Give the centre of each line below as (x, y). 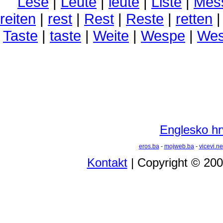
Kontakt (107, 163)
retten (194, 19)
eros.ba (149, 146)
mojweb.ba (179, 146)
